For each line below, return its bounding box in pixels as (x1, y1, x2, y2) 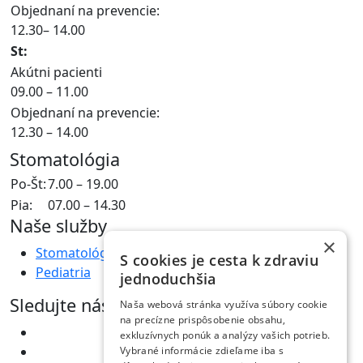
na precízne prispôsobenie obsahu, (120, 313, 285, 327)
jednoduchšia (120, 269, 216, 288)
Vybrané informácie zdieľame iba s (120, 344, 284, 357)
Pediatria (36, 263, 91, 281)
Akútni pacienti (11, 62, 102, 81)
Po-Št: (11, 174, 46, 193)
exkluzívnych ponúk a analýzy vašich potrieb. (120, 328, 331, 342)
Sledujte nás (10, 293, 109, 317)
